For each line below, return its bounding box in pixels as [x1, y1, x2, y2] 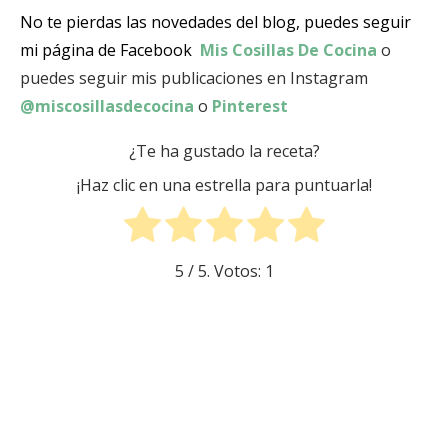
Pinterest [208, 94, 288, 117]
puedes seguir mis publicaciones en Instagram [20, 66, 368, 89]
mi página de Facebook [20, 38, 192, 61]
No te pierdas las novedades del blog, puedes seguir [20, 10, 411, 33]
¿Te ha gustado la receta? [128, 139, 320, 162]
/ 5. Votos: [183, 259, 265, 282]
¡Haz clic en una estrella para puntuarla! [76, 174, 372, 197]
